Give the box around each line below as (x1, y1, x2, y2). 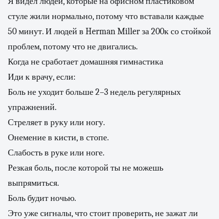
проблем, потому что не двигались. (8, 42, 138, 52)
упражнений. (8, 102, 57, 112)
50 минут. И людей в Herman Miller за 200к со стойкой (8, 26, 211, 37)
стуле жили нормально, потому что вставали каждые (8, 11, 204, 22)
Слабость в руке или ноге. (8, 148, 105, 158)
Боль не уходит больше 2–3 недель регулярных (8, 87, 181, 97)
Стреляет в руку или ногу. (8, 117, 105, 128)
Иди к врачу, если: (8, 72, 76, 82)
